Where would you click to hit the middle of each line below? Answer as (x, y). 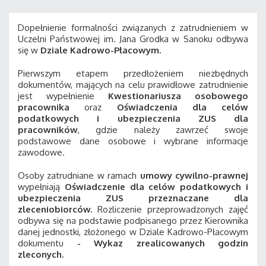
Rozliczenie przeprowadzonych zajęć (173, 209)
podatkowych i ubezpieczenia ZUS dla (133, 118)
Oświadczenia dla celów (182, 107)
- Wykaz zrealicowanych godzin (156, 243)
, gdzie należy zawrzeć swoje (163, 130)
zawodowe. (41, 152)
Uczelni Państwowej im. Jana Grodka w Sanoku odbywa (133, 39)
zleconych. (41, 254)
